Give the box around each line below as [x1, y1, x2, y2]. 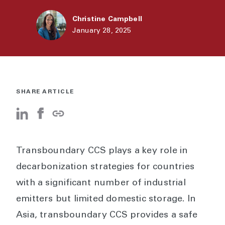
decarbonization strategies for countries [16, 163, 195, 172]
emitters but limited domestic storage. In [16, 195, 196, 204]
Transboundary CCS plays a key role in [16, 147, 188, 156]
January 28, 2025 [72, 27, 132, 35]
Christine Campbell [72, 16, 142, 23]
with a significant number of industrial [16, 179, 186, 188]
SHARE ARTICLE [16, 89, 74, 95]
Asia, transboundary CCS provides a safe [16, 211, 197, 220]
